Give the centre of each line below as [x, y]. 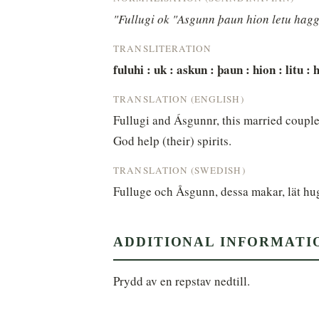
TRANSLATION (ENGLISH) [179, 99]
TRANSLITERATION [163, 48]
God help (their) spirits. [173, 140]
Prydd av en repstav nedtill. [182, 281]
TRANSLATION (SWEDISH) [179, 170]
